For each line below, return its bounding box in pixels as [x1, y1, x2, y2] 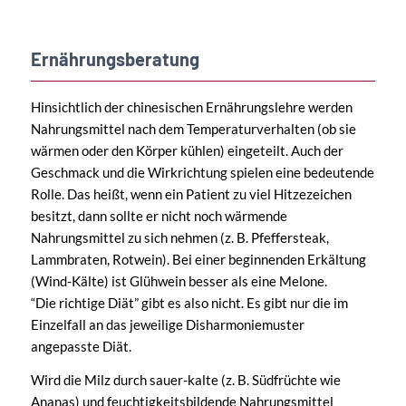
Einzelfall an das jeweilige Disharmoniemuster [30, 315, 304, 333]
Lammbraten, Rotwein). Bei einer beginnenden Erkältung [30, 250, 366, 267]
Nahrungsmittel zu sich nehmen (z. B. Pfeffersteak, [30, 228, 329, 246]
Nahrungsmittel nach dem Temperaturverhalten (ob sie [30, 120, 356, 137]
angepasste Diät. [30, 337, 131, 354]
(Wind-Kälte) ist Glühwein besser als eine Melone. [30, 272, 327, 289]
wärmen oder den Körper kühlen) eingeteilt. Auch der [30, 141, 343, 159]
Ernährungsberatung [30, 47, 199, 70]
